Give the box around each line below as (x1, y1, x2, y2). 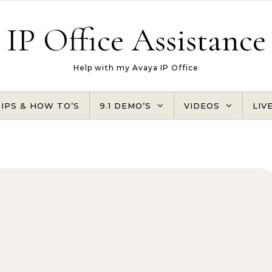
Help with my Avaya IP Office (73, 63, 199, 72)
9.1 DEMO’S (100, 101, 151, 110)
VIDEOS (184, 101, 220, 110)
